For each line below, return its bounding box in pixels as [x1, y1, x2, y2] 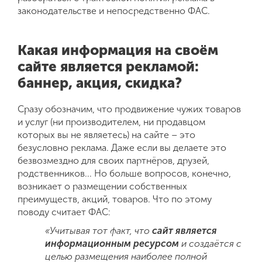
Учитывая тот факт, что [50, 225, 153, 236]
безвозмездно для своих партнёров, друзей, [18, 154, 209, 166]
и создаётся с [179, 237, 242, 249]
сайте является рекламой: [18, 57, 199, 75]
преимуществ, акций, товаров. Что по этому [18, 193, 212, 205]
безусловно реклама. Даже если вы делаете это [18, 142, 226, 153]
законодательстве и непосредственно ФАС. [18, 5, 210, 16]
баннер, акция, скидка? [18, 74, 182, 91]
